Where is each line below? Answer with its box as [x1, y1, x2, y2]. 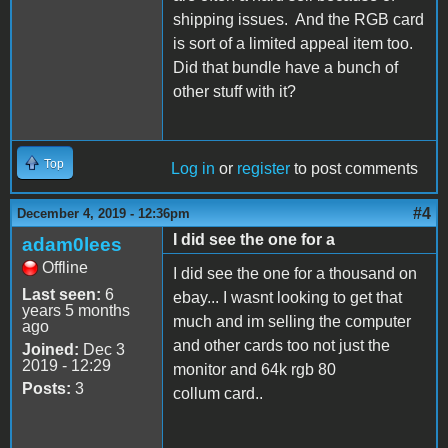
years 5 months [22, 302, 130, 320]
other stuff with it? [173, 83, 296, 101]
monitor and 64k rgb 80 [173, 361, 336, 379]
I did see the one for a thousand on [173, 265, 417, 283]
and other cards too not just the [173, 337, 390, 355]
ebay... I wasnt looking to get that [173, 289, 402, 307]
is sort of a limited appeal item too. [173, 35, 417, 53]
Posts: [22, 380, 71, 398]
